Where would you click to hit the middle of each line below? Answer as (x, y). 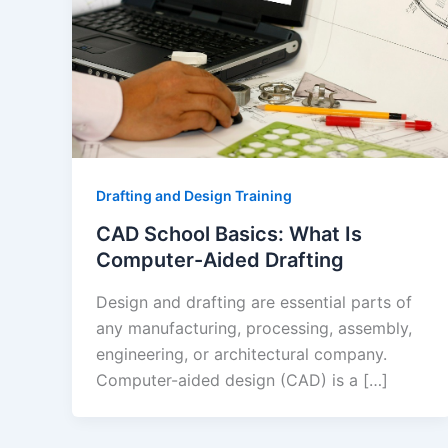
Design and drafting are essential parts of (254, 301)
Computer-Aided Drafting (220, 260)
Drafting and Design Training (194, 196)
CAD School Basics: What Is (229, 234)
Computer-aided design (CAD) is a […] (242, 379)
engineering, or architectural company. (241, 353)
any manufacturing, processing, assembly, (254, 327)
